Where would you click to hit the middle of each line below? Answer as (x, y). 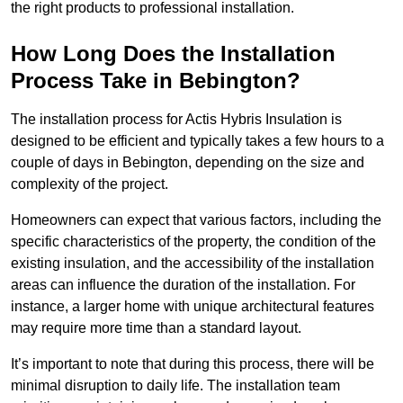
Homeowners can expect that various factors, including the (196, 220)
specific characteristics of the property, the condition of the (193, 242)
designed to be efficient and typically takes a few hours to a (197, 141)
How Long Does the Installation (173, 54)
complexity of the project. (90, 184)
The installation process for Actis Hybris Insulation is (176, 120)
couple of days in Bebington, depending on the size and (188, 163)
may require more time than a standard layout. (156, 328)
